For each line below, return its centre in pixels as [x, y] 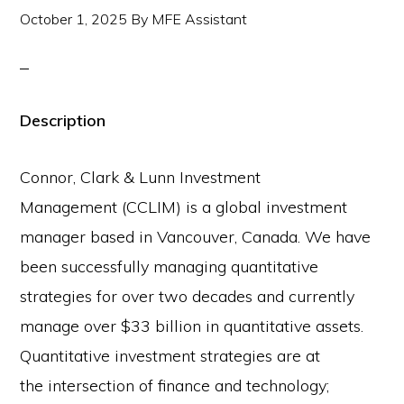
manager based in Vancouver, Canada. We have [196, 237]
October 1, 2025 [74, 19]
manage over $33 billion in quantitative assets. [192, 326]
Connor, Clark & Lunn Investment [141, 177]
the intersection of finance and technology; [175, 386]
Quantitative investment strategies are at [170, 356]
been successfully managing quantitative [170, 266]
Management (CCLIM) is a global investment [184, 207]
